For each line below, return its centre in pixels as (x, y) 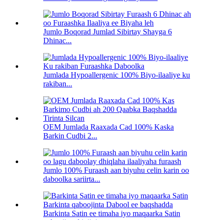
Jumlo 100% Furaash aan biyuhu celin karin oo (116, 170)
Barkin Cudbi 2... (70, 136)
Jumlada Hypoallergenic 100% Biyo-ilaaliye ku (117, 75)
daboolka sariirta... (72, 179)
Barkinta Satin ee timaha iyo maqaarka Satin (112, 213)
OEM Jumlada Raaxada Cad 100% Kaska (109, 127)
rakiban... (58, 83)
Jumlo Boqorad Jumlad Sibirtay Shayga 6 (108, 31)
